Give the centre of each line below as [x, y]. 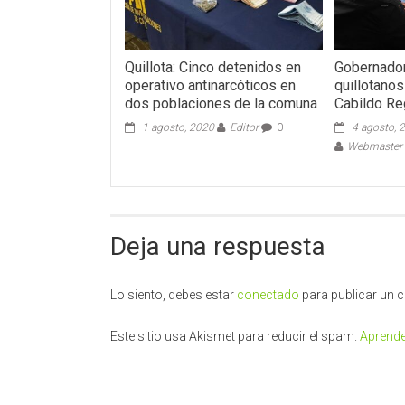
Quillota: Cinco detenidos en [213, 67]
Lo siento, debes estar [174, 294]
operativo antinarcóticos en [211, 85]
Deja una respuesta [218, 246]
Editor [245, 127]
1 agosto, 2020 [179, 127]
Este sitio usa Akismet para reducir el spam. [235, 336]
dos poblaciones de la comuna [221, 103]
